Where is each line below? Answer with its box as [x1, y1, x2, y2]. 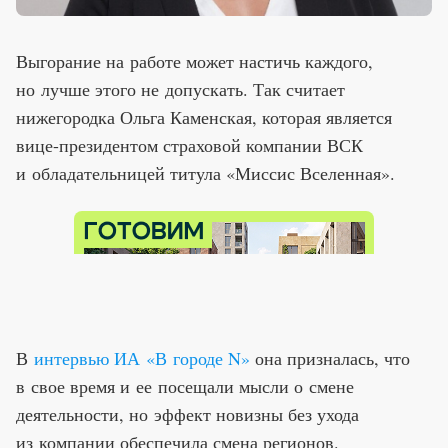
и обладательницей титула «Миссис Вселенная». [16, 160, 395, 185]
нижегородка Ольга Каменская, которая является [16, 104, 392, 129]
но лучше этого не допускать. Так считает [16, 76, 345, 101]
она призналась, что [250, 345, 410, 370]
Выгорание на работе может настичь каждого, [16, 48, 373, 73]
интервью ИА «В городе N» [34, 345, 250, 370]
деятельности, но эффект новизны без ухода [16, 401, 359, 426]
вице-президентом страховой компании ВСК [16, 132, 363, 157]
